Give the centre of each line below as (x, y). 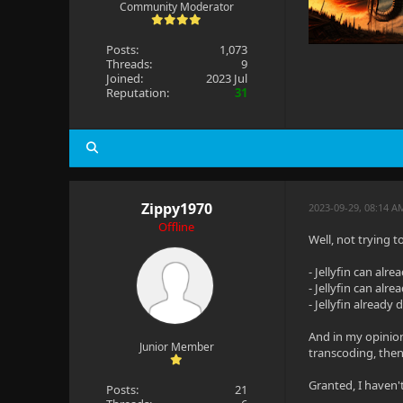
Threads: (129, 64)
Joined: (124, 78)
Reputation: (137, 93)
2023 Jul (227, 78)
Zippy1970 (176, 209)
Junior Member (176, 347)
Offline (177, 227)
